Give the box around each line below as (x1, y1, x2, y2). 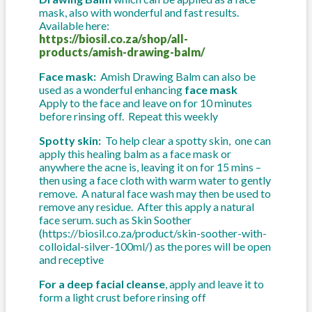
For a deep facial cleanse (39, 276, 165, 290)
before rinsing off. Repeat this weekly (39, 109, 218, 123)
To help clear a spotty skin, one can (105, 133, 271, 147)
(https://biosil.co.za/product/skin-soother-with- (39, 226, 267, 240)
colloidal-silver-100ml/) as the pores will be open (39, 239, 271, 253)
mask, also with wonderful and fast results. (39, 5, 239, 19)
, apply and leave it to (165, 276, 264, 290)
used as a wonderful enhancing (39, 82, 185, 96)
